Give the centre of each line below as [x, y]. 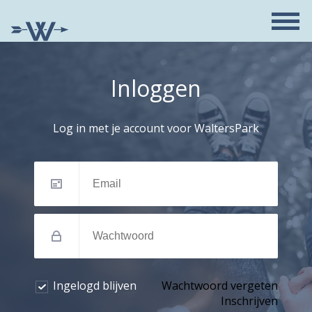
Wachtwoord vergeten [220, 285]
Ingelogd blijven [95, 285]
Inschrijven [249, 301]
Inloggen [156, 88]
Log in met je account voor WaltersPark [156, 128]
